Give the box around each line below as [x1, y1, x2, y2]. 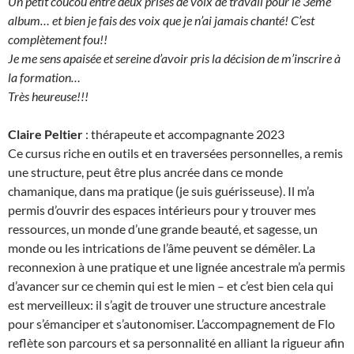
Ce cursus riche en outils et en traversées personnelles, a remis [8, 145, 343, 160]
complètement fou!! [8, 32, 107, 47]
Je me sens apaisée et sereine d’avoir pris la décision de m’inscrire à [8, 51, 341, 66]
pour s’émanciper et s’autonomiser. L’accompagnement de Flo [8, 316, 335, 331]
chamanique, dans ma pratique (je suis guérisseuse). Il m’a [8, 183, 314, 198]
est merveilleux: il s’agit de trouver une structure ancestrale [8, 297, 326, 312]
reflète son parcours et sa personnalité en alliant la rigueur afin [8, 335, 345, 350]
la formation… [8, 70, 81, 85]
